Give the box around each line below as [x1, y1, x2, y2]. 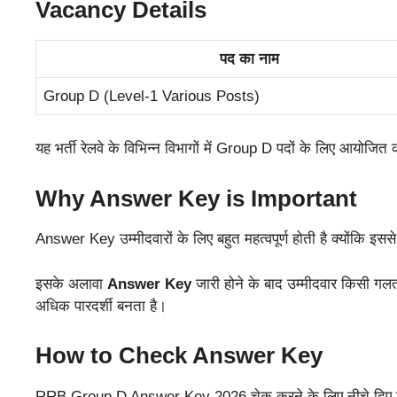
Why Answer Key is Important [35, 184, 357, 212]
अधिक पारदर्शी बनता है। [35, 297, 167, 315]
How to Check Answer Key [35, 342, 323, 370]
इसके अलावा [35, 275, 107, 292]
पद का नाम [219, 50, 279, 67]
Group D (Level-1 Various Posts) [43, 87, 260, 105]
